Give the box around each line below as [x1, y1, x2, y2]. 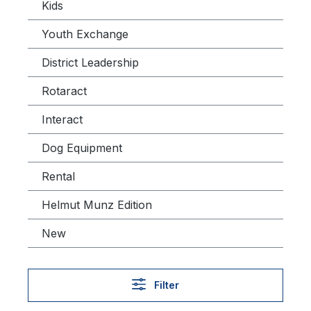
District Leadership [42, 56, 139, 69]
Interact [42, 112, 83, 126]
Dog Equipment [42, 141, 122, 155]
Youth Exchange [42, 27, 128, 41]
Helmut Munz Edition [42, 198, 152, 212]
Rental [42, 169, 75, 183]
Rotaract [42, 84, 87, 98]
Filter [153, 279, 179, 291]
